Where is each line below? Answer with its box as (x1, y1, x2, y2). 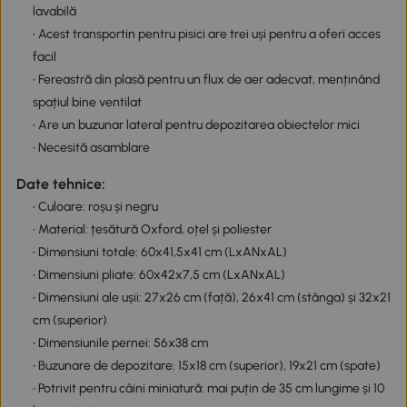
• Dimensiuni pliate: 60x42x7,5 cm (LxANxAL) (32, 266, 285, 283)
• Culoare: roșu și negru (32, 198, 158, 214)
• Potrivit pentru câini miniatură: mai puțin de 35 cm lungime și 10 (32, 380, 384, 396)
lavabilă (32, 4, 76, 20)
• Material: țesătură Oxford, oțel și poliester (32, 221, 272, 237)
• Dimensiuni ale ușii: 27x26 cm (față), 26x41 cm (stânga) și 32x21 (32, 289, 391, 305)
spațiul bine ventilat (32, 94, 142, 111)
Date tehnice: (15, 174, 105, 193)
